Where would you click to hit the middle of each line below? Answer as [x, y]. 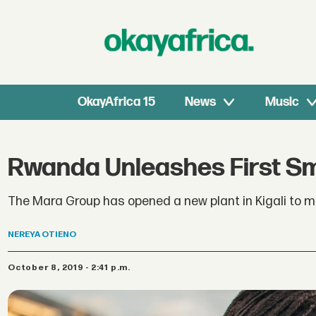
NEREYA [24, 235]
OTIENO [59, 235]
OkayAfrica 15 [117, 102]
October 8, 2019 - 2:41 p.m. [73, 267]
